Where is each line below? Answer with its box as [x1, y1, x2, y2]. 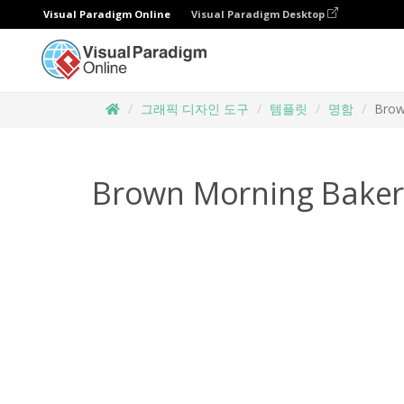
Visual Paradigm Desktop [191, 7, 327, 21]
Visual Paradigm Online [43, 7, 170, 21]
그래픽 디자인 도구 [141, 100, 249, 117]
